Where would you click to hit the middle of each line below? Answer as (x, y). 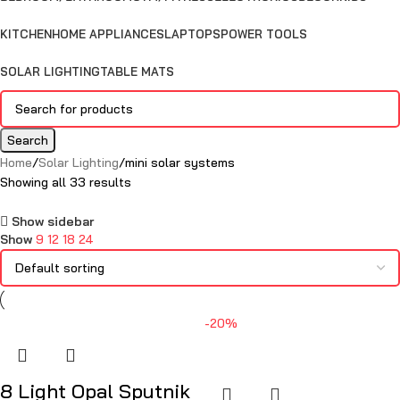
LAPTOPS (192, 34)
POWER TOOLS (264, 34)
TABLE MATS (137, 71)
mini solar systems (180, 162)
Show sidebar (53, 221)
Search (28, 140)
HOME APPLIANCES (108, 34)
